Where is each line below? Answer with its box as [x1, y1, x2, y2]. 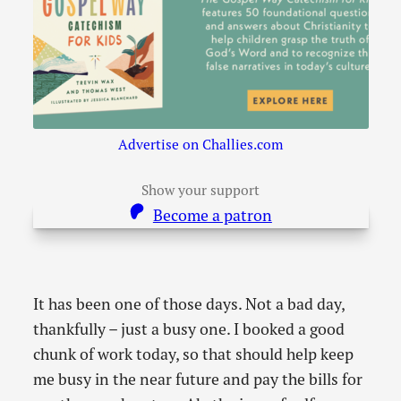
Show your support [141, 180, 260, 199]
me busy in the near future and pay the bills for [32, 369, 363, 390]
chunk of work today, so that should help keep [32, 344, 354, 365]
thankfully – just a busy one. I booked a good [32, 319, 345, 340]
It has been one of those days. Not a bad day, [32, 294, 345, 315]
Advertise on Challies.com [118, 135, 283, 154]
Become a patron [152, 205, 272, 226]
